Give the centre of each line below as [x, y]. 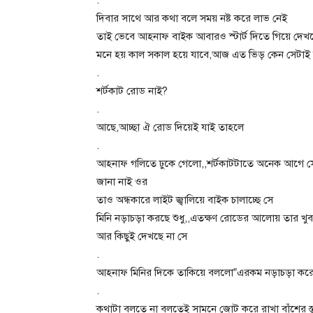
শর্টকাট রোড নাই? [132, 90]
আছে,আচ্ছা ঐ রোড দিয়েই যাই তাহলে [170, 127]
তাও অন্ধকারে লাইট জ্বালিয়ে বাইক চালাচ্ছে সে [185, 199]
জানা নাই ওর [122, 181]
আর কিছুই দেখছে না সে [142, 236]
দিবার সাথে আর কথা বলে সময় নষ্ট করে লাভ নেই [192, 18]
